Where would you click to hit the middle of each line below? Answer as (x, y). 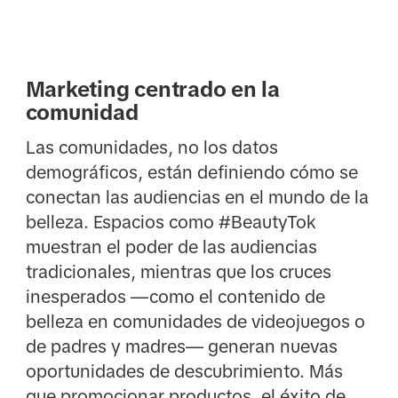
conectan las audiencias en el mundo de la (197, 197)
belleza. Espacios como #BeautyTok (171, 222)
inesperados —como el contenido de (175, 296)
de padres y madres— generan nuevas (181, 346)
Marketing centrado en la (152, 89)
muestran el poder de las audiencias (171, 247)
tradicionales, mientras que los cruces (178, 271)
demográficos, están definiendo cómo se (191, 172)
